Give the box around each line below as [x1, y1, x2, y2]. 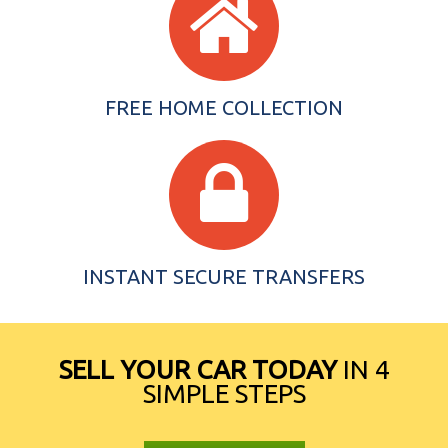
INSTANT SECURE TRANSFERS [83, 264, 365, 288]
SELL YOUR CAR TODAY [58, 354, 337, 384]
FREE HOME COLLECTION [105, 95, 343, 119]
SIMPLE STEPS [142, 378, 306, 408]
